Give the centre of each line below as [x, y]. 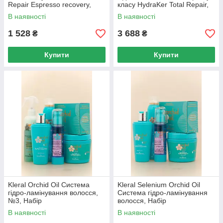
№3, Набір [25, 201]
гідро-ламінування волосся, [53, 193]
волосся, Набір [142, 201]
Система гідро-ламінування [163, 193]
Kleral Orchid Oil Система [49, 185]
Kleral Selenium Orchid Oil [159, 185]
